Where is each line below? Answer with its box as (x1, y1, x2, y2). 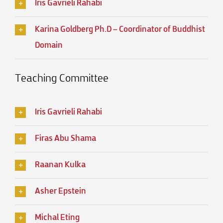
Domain (35, 41, 63, 51)
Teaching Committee (15, 73, 109, 85)
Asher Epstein (35, 187, 86, 197)
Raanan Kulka (35, 161, 86, 170)
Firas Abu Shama (35, 134, 96, 144)
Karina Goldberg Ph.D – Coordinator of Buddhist (35, 25, 205, 35)
